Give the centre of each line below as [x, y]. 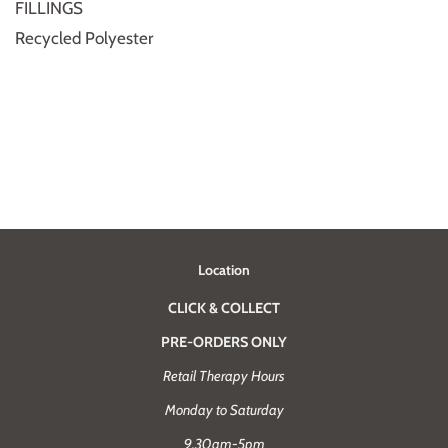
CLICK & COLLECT [224, 307]
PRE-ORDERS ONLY [224, 341]
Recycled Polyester [84, 37]
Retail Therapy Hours [224, 375]
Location [224, 269]
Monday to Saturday [224, 409]
